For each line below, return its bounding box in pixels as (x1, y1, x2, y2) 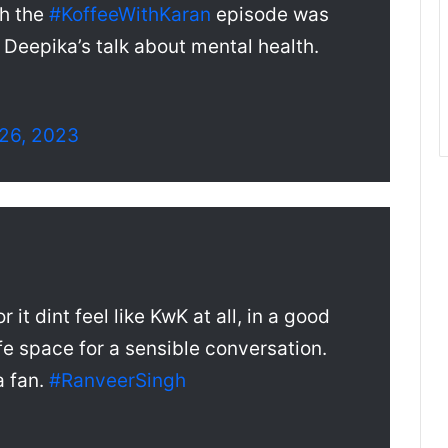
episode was (211, 3, 329, 27)
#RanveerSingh (49, 369, 186, 393)
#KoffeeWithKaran (49, 3, 211, 27)
